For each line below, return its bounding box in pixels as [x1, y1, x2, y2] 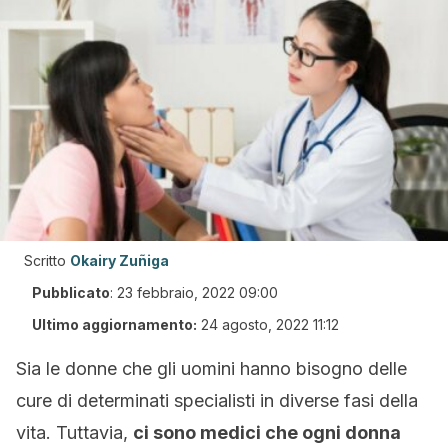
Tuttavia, [56, 422, 133, 443]
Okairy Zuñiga [70, 252, 169, 269]
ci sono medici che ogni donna [133, 422, 401, 443]
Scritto [24, 252, 66, 269]
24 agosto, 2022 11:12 [201, 316, 339, 333]
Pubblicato [32, 284, 110, 301]
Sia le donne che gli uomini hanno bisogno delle [16, 358, 407, 379]
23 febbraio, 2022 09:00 [117, 284, 278, 301]
